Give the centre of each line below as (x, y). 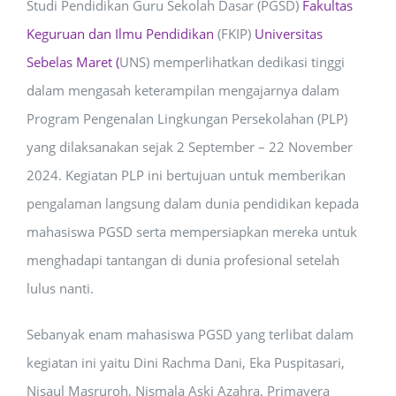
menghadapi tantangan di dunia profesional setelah (183, 260)
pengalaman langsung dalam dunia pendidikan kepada (193, 203)
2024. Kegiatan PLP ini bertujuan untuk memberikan (186, 175)
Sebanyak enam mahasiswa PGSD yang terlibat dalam (190, 334)
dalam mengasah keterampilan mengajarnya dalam (183, 90)
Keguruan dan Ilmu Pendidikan (120, 34)
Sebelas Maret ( (73, 62)
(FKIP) (234, 34)
